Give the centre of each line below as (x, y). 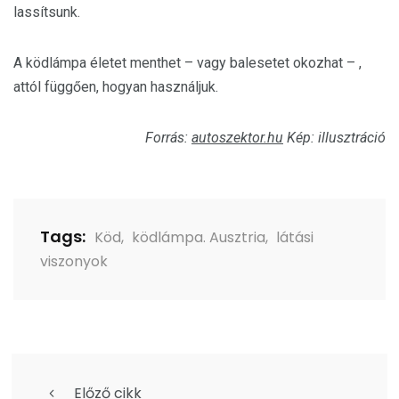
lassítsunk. (47, 12)
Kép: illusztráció (334, 138)
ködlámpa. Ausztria (199, 237)
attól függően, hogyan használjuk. (116, 87)
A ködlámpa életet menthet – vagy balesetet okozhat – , (187, 63)
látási (295, 237)
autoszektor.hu (237, 138)
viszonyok (74, 261)
